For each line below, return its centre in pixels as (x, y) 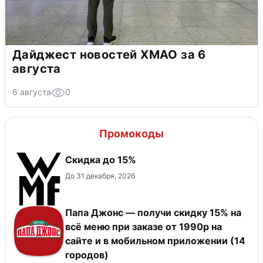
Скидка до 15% (101, 159)
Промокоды (131, 133)
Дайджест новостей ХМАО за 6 (109, 54)
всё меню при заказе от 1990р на (144, 226)
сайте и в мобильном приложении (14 (155, 240)
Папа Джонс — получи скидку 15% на (153, 212)
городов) (87, 254)
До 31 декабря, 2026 (100, 176)
